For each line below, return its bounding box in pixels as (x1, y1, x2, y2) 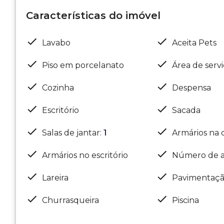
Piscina (171, 195, 199, 205)
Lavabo (42, 37, 70, 47)
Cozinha (42, 82, 74, 92)
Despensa (171, 82, 211, 92)
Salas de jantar (42, 127, 100, 137)
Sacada (171, 105, 200, 115)
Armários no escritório (42, 150, 128, 160)
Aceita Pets (171, 37, 216, 47)
